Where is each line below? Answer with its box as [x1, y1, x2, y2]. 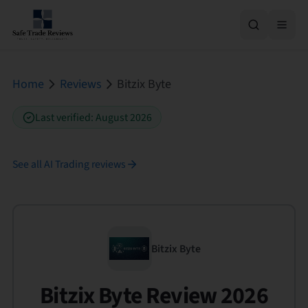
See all [12, 156, 44, 172]
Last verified [34, 109, 91, 125]
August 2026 [95, 109, 152, 125]
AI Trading [44, 156, 89, 172]
